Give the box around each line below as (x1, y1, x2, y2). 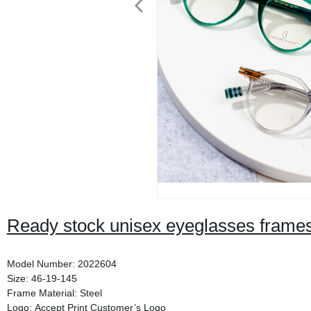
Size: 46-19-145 (6, 273, 77, 284)
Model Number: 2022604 (6, 258, 117, 269)
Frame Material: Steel (6, 287, 102, 299)
